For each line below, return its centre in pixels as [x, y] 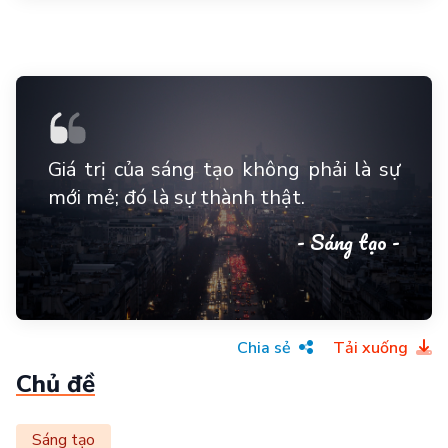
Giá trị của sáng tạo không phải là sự [224, 169]
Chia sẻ [266, 348]
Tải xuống [372, 348]
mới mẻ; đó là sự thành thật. [176, 197]
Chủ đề [55, 384]
